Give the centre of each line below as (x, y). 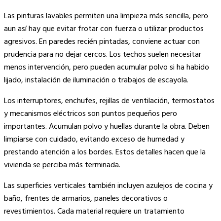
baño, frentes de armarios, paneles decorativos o (86, 199)
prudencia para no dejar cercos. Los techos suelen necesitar (103, 55)
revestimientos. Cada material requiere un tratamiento (94, 212)
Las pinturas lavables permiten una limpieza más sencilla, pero (106, 17)
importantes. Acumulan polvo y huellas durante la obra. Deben (107, 127)
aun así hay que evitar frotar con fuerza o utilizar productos (104, 29)
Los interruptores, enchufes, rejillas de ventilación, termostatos (109, 101)
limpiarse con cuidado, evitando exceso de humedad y (94, 140)
